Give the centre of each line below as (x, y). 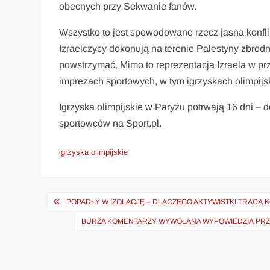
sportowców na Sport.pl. (111, 123)
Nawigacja (82, 201)
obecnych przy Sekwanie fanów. (128, 6)
